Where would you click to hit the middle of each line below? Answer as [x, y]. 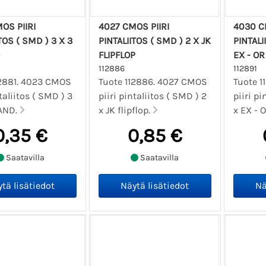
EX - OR [249, 55]
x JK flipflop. [126, 110]
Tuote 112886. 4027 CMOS [153, 81]
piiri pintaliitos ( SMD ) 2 [153, 96]
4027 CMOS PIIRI [134, 26]
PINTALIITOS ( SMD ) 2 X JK [155, 40]
